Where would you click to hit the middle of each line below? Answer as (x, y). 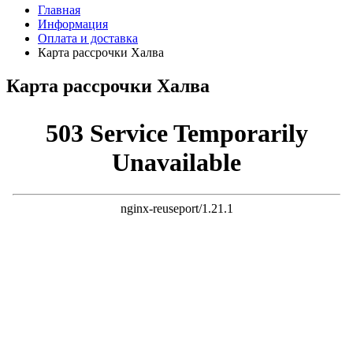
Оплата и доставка (88, 38)
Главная (59, 10)
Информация (73, 24)
